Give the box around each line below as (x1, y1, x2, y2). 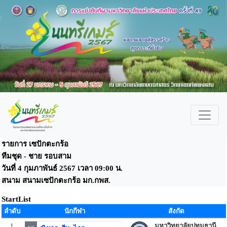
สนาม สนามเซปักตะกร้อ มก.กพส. (1, 176, 110, 184)
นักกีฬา (64, 207, 85, 215)
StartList (1, 195, 31, 203)
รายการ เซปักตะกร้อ (1, 140, 70, 148)
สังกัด (168, 207, 184, 215)
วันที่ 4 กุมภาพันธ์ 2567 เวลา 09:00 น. (1, 164, 123, 172)
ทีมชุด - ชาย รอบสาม (1, 152, 75, 160)
